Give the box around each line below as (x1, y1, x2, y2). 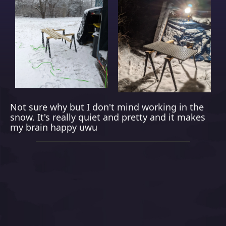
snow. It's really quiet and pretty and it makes (10, 111, 205, 123)
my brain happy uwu (10, 121, 97, 133)
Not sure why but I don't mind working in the (10, 101, 204, 113)
